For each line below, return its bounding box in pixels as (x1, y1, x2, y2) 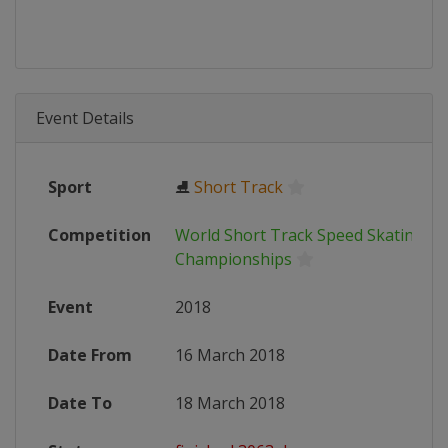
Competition (48, 224, 151, 246)
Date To (48, 392, 112, 414)
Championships (175, 248, 292, 270)
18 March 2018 (175, 392, 285, 414)
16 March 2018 (175, 344, 285, 366)
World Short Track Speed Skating (175, 224, 424, 246)
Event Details (36, 107, 134, 129)
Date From (48, 344, 132, 366)
